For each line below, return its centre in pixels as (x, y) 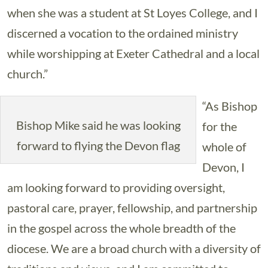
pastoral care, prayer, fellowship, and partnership (132, 208)
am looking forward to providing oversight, (116, 187)
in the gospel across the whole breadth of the (121, 228)
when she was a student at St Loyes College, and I (133, 13)
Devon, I (223, 167)
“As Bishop (230, 106)
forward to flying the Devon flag (98, 145)
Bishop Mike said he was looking (98, 125)
